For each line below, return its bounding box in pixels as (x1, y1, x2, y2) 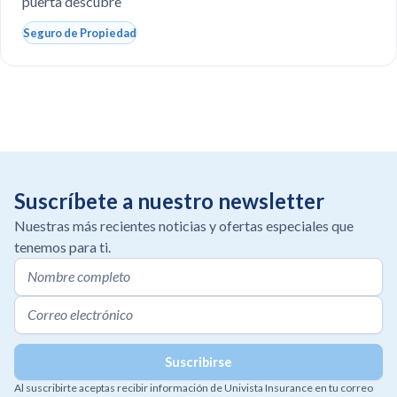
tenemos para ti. (14, 238, 111, 255)
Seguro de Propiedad (23, 26, 136, 40)
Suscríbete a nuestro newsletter (14, 188, 324, 214)
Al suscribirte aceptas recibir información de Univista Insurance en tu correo (14, 381, 373, 395)
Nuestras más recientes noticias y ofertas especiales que (14, 217, 354, 234)
